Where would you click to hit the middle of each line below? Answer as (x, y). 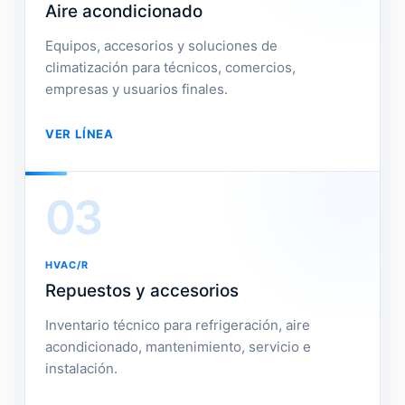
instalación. (81, 368)
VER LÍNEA (79, 134)
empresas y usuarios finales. (136, 89)
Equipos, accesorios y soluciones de (161, 46)
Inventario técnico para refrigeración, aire (177, 325)
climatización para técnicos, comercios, (170, 67)
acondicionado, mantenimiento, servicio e (178, 347)
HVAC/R (67, 265)
